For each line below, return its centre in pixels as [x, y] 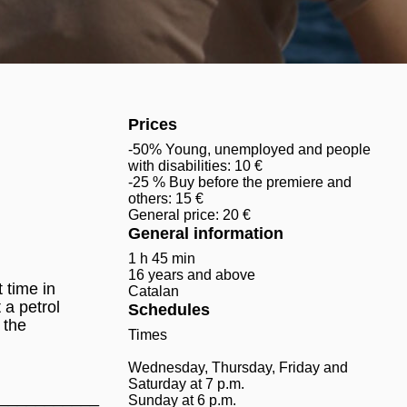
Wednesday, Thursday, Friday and [238, 367]
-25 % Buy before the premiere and [239, 182]
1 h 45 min [161, 258]
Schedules [169, 310]
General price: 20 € [189, 215]
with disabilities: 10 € [195, 166]
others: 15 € [165, 199]
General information [205, 233]
